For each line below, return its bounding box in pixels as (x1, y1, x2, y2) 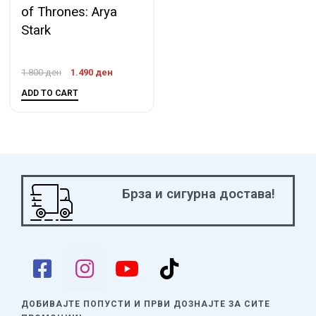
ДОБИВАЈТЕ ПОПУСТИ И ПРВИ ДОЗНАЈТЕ (21, 298, 229, 309)
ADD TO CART (21, 88, 78, 99)
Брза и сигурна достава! (121, 186, 275, 202)
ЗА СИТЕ (229, 298, 270, 309)
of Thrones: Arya (21, 4, 117, 20)
